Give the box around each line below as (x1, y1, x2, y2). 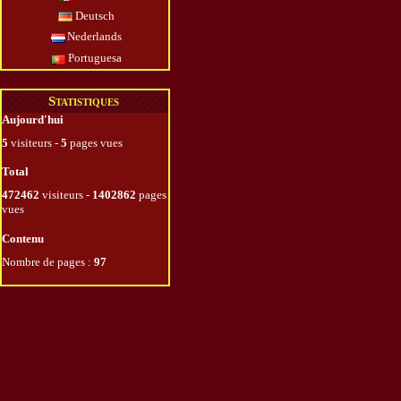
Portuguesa (65, 50, 122, 64)
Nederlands (64, 30, 123, 44)
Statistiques (48, 93, 119, 108)
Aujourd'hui (2, 112, 64, 126)
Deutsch (73, 8, 115, 22)
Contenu (2, 232, 44, 246)
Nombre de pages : (2, 255, 94, 269)
